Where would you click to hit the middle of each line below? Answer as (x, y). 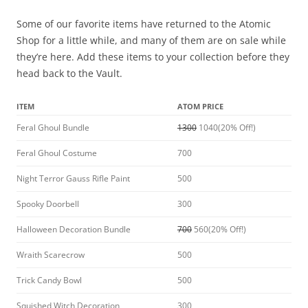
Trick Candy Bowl (49, 280)
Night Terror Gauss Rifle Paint (73, 178)
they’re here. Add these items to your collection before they (153, 57)
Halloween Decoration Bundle (74, 229)
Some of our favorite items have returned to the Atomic (144, 24)
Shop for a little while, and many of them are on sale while (151, 40)
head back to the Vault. (69, 73)
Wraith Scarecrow (51, 255)
